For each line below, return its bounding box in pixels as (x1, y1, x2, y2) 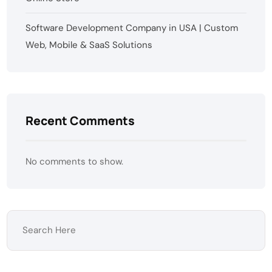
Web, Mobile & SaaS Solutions (25, 38, 153, 51)
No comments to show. (25, 155, 124, 168)
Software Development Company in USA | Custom (25, 21, 239, 34)
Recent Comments (25, 112, 135, 129)
